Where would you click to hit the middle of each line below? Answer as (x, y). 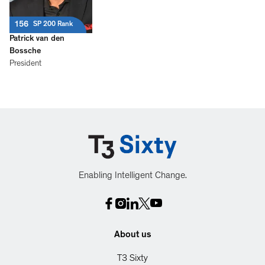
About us (132, 235)
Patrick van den (37, 39)
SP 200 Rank (53, 25)
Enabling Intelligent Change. (132, 176)
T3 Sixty (132, 259)
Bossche (25, 51)
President (25, 64)
